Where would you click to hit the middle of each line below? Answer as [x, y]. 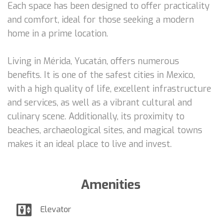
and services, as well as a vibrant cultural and [100, 102]
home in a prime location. [58, 33]
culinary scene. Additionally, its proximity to [96, 116]
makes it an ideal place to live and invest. [90, 144]
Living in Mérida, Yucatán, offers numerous [93, 61]
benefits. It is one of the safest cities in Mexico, [101, 75]
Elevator [56, 209]
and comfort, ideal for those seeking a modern [101, 19]
